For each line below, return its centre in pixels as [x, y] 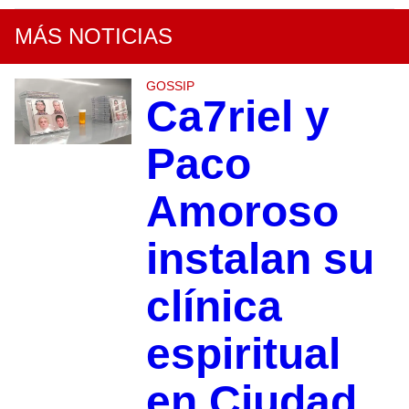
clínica [214, 306]
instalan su [260, 258]
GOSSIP [170, 85]
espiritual [243, 353]
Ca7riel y [237, 116]
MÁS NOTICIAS [94, 36]
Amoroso [242, 211]
